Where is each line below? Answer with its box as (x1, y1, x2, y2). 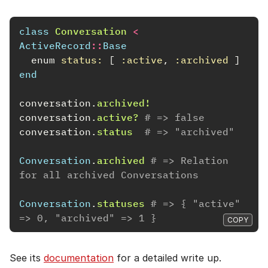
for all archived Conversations (19, 168, 199, 181)
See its (10, 251, 44, 264)
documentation (44, 251, 114, 264)
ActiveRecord (19, 39, 91, 51)
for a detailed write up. (114, 251, 221, 264)
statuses (97, 197, 145, 209)
